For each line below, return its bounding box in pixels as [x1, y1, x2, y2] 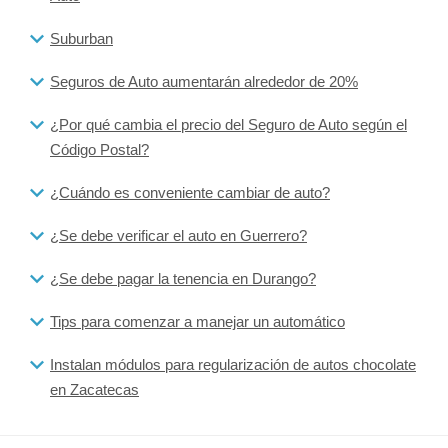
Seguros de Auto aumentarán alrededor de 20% [50, 72, 358, 90]
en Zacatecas [50, 380, 139, 398]
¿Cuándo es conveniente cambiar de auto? [50, 183, 330, 201]
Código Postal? [50, 140, 149, 158]
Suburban [50, 29, 113, 47]
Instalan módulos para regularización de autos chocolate [50, 355, 416, 373]
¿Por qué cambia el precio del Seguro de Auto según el [50, 115, 407, 133]
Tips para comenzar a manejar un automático [50, 312, 345, 330]
